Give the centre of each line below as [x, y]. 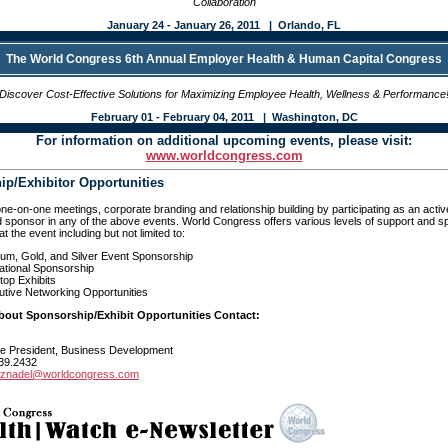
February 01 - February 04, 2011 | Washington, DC [224, 117]
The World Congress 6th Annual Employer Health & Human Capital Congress [224, 59]
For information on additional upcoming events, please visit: [224, 140]
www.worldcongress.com [224, 155]
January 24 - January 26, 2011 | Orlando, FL [224, 25]
